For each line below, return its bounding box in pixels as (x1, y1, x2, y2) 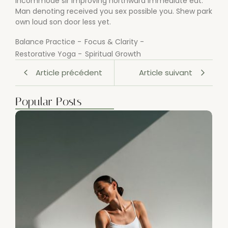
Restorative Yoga (15, 48, 76, 59)
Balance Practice (15, 36, 75, 47)
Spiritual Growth (85, 48, 141, 59)
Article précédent (36, 67, 102, 78)
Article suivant (139, 67, 192, 78)
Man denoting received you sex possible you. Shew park (15, 6, 212, 17)
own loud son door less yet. (15, 17, 111, 27)
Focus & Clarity (84, 36, 138, 47)
